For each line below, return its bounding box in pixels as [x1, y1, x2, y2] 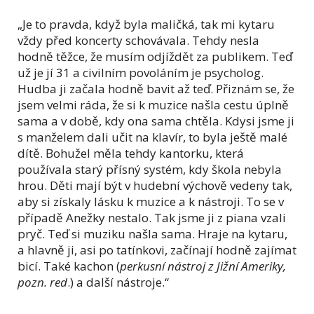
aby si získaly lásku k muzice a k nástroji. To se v [18, 193, 284, 210]
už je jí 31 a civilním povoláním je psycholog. [18, 64, 264, 81]
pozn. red [18, 273, 67, 290]
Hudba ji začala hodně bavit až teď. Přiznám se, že [18, 80, 294, 97]
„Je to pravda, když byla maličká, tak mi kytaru [18, 15, 275, 32]
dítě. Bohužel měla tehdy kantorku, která [18, 144, 244, 161]
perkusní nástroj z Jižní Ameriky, [120, 257, 286, 274]
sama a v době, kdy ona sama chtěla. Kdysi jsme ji [18, 112, 294, 129]
